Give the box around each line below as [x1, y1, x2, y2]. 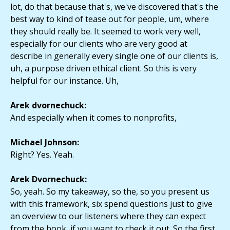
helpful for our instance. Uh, [10, 75, 119, 87]
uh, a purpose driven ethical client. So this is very [10, 63, 197, 74]
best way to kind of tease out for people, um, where [10, 13, 209, 25]
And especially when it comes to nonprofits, [10, 112, 177, 124]
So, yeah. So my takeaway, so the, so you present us [10, 186, 209, 198]
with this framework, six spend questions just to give [10, 198, 213, 210]
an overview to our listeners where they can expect [10, 210, 206, 222]
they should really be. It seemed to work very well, [10, 26, 201, 37]
